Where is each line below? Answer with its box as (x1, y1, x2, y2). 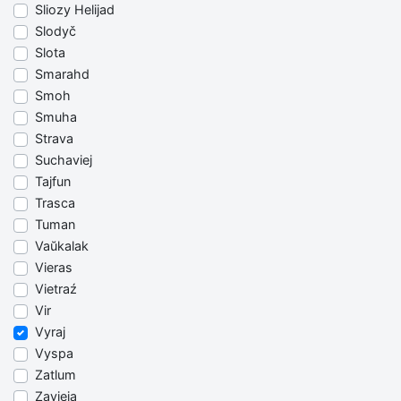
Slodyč (35, 23, 76, 39)
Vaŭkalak (35, 238, 89, 254)
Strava (35, 131, 73, 147)
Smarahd (35, 66, 90, 82)
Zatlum (35, 367, 76, 383)
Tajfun (35, 174, 71, 190)
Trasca (35, 195, 75, 211)
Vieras (35, 260, 73, 276)
